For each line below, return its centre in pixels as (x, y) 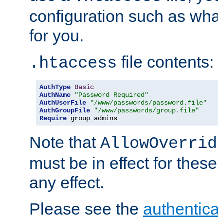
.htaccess (73, 64)
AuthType (55, 87)
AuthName (55, 95)
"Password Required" (111, 95)
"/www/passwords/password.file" (148, 103)
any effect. (67, 183)
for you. (56, 36)
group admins (92, 118)
